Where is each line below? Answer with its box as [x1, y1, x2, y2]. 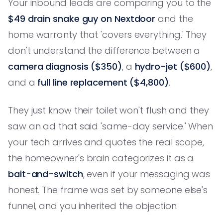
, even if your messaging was [83, 167, 211, 180]
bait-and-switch [8, 167, 83, 180]
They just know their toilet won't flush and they [8, 104, 209, 116]
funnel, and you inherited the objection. [8, 199, 178, 212]
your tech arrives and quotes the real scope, [8, 135, 205, 148]
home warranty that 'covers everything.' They [8, 28, 207, 41]
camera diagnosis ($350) [8, 60, 122, 73]
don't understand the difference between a [8, 44, 201, 57]
